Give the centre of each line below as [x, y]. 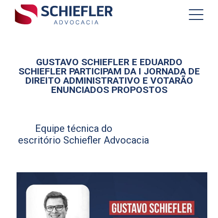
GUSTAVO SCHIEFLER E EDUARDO [109, 62]
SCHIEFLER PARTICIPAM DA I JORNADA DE [109, 71]
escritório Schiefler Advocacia [84, 140]
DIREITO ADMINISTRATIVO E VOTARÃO [109, 81]
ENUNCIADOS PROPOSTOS [109, 90]
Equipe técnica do [74, 128]
